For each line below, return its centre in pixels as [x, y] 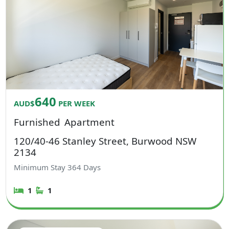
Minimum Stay [41, 167]
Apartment [89, 122]
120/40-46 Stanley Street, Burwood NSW [105, 141]
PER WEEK [76, 103]
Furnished [37, 122]
